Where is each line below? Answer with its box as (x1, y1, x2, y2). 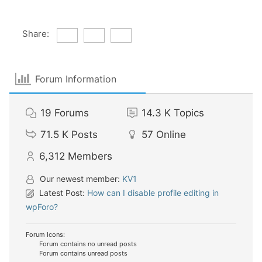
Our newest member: (37, 173, 122, 184)
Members (68, 150, 112, 162)
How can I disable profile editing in (87, 187, 219, 198)
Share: (22, 27, 49, 39)
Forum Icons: (26, 230, 65, 239)
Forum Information (35, 73, 117, 85)
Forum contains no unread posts (37, 239, 137, 248)
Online (156, 128, 186, 140)
